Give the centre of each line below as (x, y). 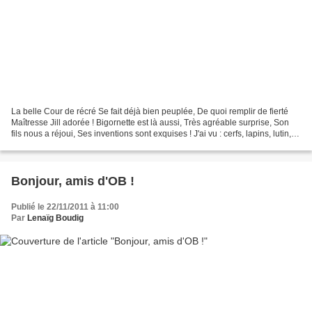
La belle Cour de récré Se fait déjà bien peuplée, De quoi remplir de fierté (150, 111)
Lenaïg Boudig (55, 218)
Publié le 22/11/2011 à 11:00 (65, 206)
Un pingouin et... (42, 145)
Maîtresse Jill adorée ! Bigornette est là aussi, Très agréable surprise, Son (150, 122)
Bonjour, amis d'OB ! (73, 181)
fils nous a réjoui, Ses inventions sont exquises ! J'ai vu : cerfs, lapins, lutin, (151, 133)
